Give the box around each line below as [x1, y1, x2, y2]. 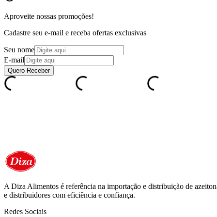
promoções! [58, 12, 94, 20]
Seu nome [4, 46, 34, 54]
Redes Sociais [4, 207, 46, 216]
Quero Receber [8, 67, 50, 74]
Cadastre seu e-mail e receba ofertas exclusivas [4, 29, 146, 37]
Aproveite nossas [4, 12, 58, 20]
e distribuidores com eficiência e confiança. [4, 190, 135, 199]
